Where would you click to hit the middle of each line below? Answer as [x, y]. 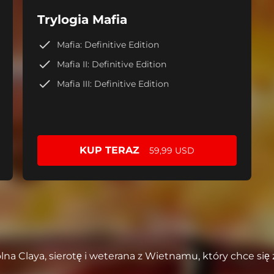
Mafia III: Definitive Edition [113, 83]
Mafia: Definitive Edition [108, 44]
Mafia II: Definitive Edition [112, 64]
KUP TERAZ [109, 150]
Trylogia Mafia [83, 20]
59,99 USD [172, 151]
